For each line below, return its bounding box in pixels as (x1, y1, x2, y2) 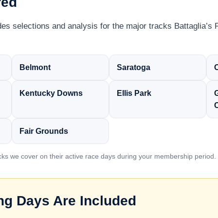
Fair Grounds (19, 127, 68, 135)
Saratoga (117, 63, 150, 72)
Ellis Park (117, 89, 151, 97)
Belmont (19, 63, 51, 72)
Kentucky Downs (19, 89, 83, 97)
